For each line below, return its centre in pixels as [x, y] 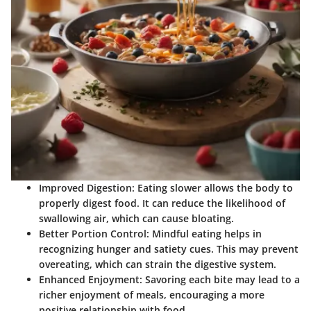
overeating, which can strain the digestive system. [158, 264]
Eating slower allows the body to [214, 188]
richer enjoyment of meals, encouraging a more [152, 295]
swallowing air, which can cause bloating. [136, 219]
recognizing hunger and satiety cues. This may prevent [169, 249]
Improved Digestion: [87, 188]
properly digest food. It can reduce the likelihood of [162, 203]
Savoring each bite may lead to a [221, 280]
